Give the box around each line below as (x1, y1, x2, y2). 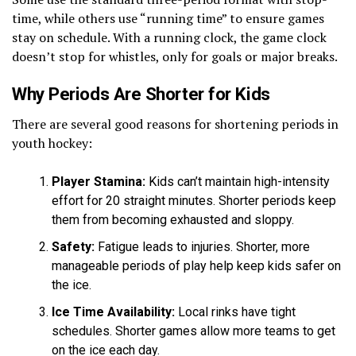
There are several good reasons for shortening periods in (12, 114, 339, 133)
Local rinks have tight (175, 304, 296, 319)
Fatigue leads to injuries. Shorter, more (95, 238, 310, 254)
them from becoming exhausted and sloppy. (52, 211, 294, 227)
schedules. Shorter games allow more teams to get (52, 323, 335, 339)
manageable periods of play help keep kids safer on (52, 257, 341, 273)
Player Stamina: (52, 173, 145, 189)
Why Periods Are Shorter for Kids (12, 83, 270, 104)
